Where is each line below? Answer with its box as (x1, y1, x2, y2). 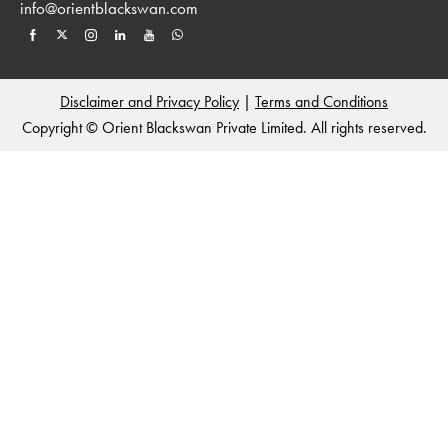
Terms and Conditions (255, 90, 388, 112)
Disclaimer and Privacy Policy (60, 90, 239, 112)
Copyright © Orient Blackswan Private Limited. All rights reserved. (21, 116, 427, 138)
